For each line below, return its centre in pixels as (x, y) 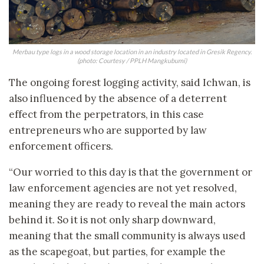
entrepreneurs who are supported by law (108, 131)
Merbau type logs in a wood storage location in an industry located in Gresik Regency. (132, 52)
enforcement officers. (61, 146)
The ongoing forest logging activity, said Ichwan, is (130, 83)
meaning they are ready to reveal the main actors (127, 204)
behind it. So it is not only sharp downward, (112, 220)
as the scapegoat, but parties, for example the (117, 252)
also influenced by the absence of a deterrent (118, 99)
